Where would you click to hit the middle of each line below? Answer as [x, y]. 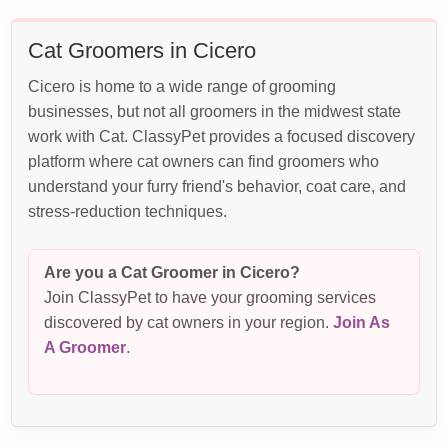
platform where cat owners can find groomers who [204, 161]
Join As [362, 321]
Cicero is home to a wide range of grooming [182, 86]
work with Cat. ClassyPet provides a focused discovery [222, 136]
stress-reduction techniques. [128, 211]
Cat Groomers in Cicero [142, 51]
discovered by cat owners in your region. [189, 321]
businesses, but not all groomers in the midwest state [215, 111]
